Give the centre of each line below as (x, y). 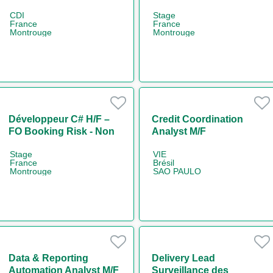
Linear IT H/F (37, 143)
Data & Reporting (48, 258)
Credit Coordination (197, 119)
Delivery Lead (183, 258)
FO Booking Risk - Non (61, 131)
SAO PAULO (177, 171)
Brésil (164, 162)
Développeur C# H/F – (59, 119)
